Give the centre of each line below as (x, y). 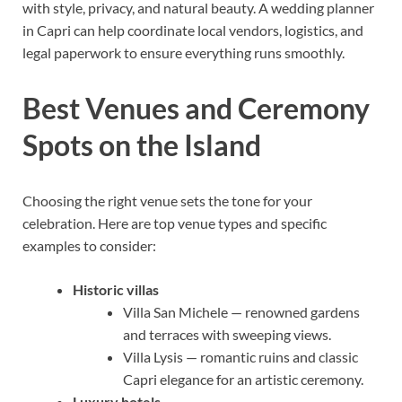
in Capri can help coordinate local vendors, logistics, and (193, 31)
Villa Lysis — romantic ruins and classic (240, 356)
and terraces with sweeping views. (227, 334)
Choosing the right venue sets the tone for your (167, 200)
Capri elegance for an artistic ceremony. (243, 379)
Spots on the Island (142, 144)
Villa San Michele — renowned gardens (241, 311)
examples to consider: (89, 245)
